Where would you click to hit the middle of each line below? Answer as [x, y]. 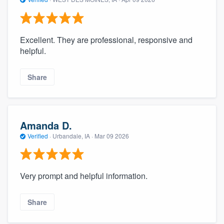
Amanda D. [46, 125]
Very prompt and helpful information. [84, 176]
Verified [38, 135]
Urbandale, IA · [73, 135]
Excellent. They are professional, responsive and [106, 39]
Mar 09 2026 [112, 135]
